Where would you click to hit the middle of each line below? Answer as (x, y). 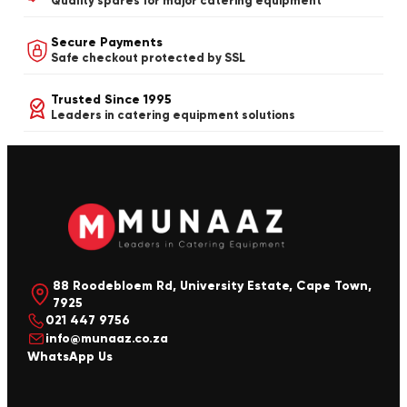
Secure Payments (107, 43)
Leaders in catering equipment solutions (173, 116)
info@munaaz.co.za (107, 339)
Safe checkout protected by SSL (148, 59)
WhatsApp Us (70, 356)
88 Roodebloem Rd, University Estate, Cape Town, (212, 285)
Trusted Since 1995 (111, 100)
